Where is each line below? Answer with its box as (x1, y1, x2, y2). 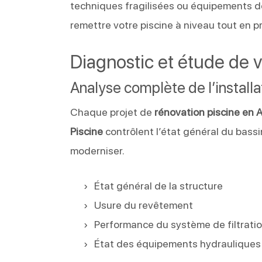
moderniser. (70, 144, 125, 157)
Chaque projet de (70, 105, 155, 118)
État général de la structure (94, 179, 223, 192)
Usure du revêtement (94, 198, 194, 211)
